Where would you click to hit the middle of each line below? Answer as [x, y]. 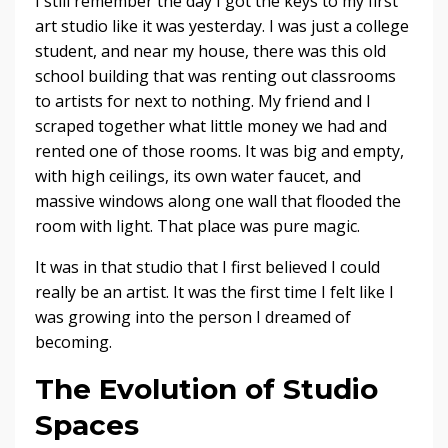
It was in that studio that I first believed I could [207, 267]
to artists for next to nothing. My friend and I [203, 101]
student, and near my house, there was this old [210, 51]
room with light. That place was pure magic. [197, 226]
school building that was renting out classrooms [215, 76]
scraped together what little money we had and [211, 126]
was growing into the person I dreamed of [193, 317]
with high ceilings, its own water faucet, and [198, 176]
